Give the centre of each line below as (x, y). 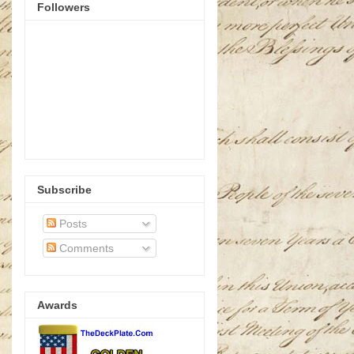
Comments (85, 248)
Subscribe (64, 189)
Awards (57, 305)
